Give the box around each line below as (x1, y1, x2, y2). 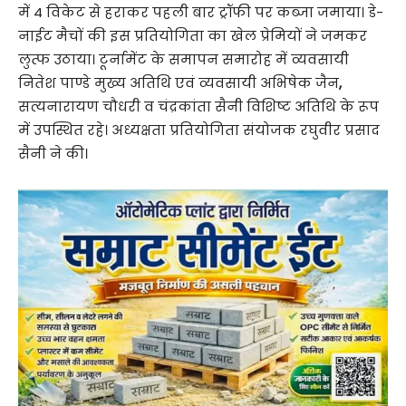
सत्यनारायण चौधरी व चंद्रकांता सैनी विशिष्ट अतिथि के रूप (18, 97, 379, 117)
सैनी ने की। (18, 144, 88, 164)
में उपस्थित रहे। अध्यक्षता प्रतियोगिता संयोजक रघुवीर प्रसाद (18, 121, 380, 140)
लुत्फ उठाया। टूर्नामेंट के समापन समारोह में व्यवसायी (18, 50, 349, 70)
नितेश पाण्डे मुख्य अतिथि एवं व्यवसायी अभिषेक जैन (18, 73, 339, 93)
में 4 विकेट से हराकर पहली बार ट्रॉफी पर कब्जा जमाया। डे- (18, 3, 383, 23)
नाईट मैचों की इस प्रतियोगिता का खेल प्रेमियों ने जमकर (18, 26, 367, 46)
